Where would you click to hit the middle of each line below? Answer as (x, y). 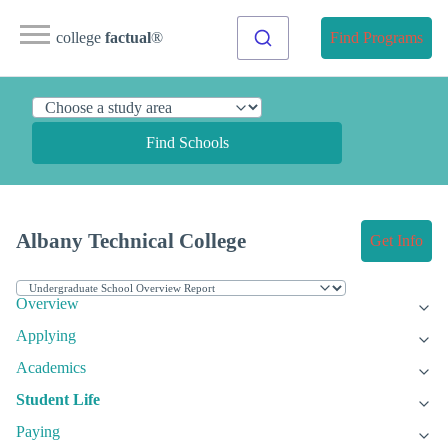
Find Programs (376, 37)
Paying (38, 432)
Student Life (58, 400)
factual (128, 37)
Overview (47, 304)
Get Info (396, 241)
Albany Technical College (131, 241)
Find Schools (187, 142)
